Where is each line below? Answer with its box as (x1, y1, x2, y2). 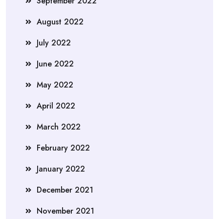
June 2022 (37, 58, 74, 69)
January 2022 (37, 163, 85, 175)
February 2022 (37, 142, 90, 153)
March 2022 (37, 121, 81, 132)
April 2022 (37, 100, 75, 111)
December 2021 (37, 184, 93, 196)
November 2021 (37, 205, 94, 217)
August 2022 (37, 16, 84, 27)
